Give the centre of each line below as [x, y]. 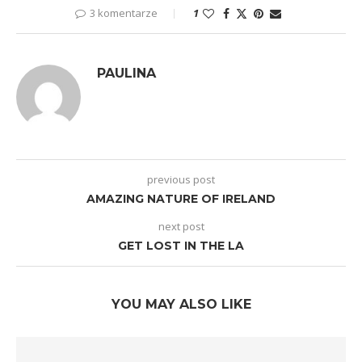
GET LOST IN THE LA [181, 246]
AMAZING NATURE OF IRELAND [181, 199]
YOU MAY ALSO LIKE [181, 304]
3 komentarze [123, 13]
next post [181, 226]
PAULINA [126, 73]
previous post [181, 179]
